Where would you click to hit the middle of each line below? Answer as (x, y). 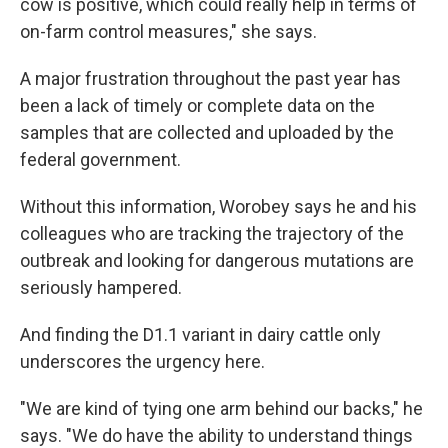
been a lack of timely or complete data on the (197, 105)
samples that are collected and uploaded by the (207, 132)
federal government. (100, 159)
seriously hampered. (101, 287)
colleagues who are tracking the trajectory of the (212, 233)
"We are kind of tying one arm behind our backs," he (221, 408)
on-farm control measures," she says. (168, 31)
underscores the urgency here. (142, 361)
